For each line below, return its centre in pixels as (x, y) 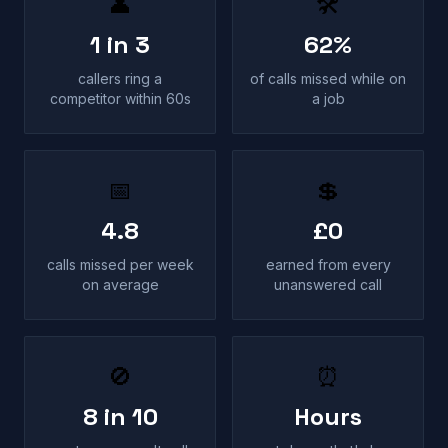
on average (120, 284)
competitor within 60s (120, 98)
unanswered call (328, 284)
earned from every (328, 264)
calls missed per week (120, 264)
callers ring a (120, 78)
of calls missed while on (328, 78)
